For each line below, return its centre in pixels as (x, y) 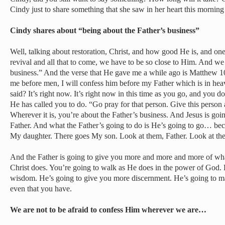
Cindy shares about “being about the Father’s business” (105, 30)
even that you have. (41, 189)
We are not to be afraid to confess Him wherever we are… (108, 210)
